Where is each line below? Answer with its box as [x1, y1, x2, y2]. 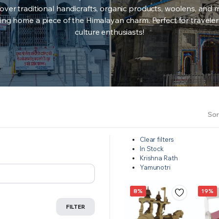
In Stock [140, 144, 164, 153]
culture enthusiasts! [75, 26, 144, 37]
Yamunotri [140, 163, 171, 171]
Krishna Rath [140, 153, 178, 162]
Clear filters [140, 135, 175, 143]
